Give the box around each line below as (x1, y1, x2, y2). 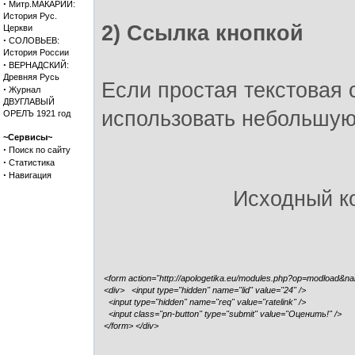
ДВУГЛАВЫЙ (3, 97, 55, 106)
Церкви (3, 23, 32, 32)
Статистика (9, 158, 55, 167)
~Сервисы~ (3, 132, 52, 142)
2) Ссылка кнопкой (101, 21, 303, 45)
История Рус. (3, 11, 57, 21)
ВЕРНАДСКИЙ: (9, 60, 69, 70)
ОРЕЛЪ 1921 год (3, 109, 71, 118)
